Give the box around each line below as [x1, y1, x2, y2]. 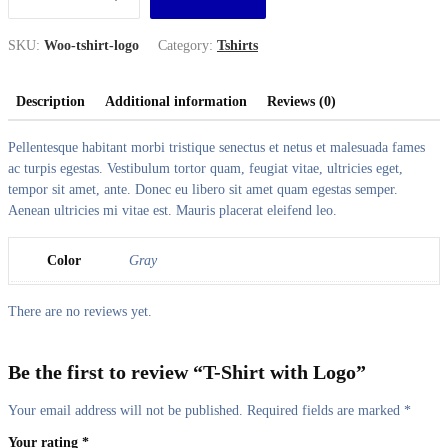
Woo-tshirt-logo [44, 38, 139, 53]
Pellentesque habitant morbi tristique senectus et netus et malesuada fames [8, 140, 425, 155]
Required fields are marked [247, 403, 404, 418]
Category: [158, 38, 217, 53]
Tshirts [217, 38, 258, 53]
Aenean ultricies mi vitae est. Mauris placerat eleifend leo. [8, 203, 337, 218]
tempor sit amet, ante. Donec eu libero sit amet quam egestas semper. [8, 182, 398, 197]
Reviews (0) [267, 94, 336, 109]
